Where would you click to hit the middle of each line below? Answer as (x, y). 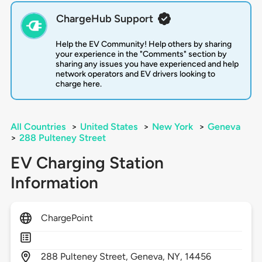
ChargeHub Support (104, 19)
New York (172, 127)
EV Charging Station (87, 163)
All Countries (38, 127)
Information (54, 183)
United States (108, 127)
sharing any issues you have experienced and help (147, 64)
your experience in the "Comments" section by (141, 54)
